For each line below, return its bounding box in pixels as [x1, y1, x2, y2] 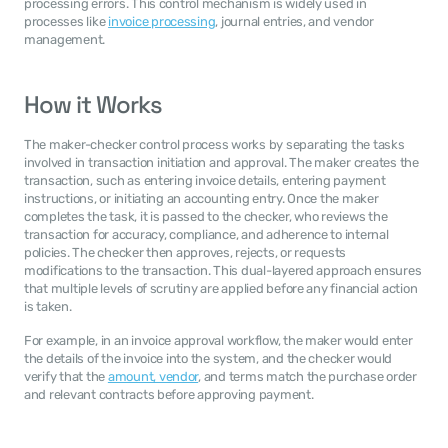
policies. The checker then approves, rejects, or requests [24, 245, 347, 260]
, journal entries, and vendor [215, 14, 374, 29]
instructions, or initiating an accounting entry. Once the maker [24, 191, 379, 206]
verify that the [24, 369, 108, 384]
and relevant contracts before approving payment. [24, 387, 314, 402]
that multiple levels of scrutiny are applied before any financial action [24, 281, 418, 296]
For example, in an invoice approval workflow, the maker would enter [24, 333, 413, 348]
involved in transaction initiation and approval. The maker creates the [24, 155, 419, 170]
